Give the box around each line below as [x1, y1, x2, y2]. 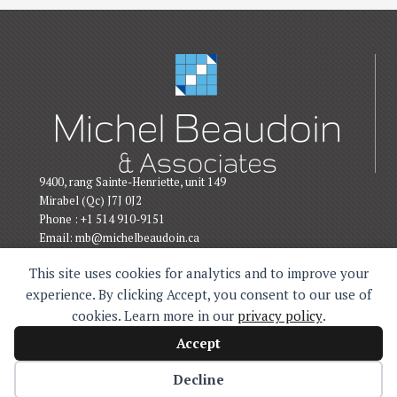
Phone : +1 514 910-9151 [39, 211, 165, 227]
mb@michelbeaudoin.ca [75, 230, 199, 245]
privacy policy [237, 307, 323, 324]
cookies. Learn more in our [71, 307, 237, 324]
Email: [39, 230, 75, 245]
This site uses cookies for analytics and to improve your [28, 264, 369, 282]
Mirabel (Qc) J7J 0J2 [39, 192, 142, 208]
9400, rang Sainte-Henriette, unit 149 [39, 174, 226, 190]
